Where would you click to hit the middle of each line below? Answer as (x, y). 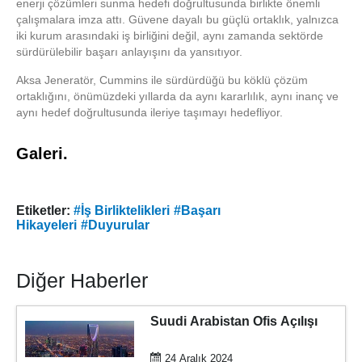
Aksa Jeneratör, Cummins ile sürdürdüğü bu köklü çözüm (162, 80)
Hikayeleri (46, 225)
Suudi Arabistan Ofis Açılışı (234, 321)
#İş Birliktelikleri (122, 210)
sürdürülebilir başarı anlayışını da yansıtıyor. (129, 51)
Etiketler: (43, 210)
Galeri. (42, 153)
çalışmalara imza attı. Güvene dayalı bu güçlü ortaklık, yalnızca (177, 19)
